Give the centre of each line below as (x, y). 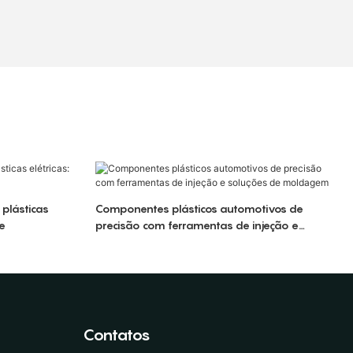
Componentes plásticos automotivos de (199, 209)
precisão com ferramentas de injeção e (197, 225)
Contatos (116, 335)
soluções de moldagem (156, 242)
